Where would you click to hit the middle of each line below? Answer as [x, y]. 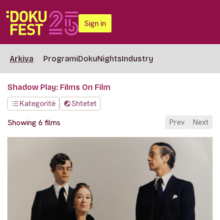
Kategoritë [37, 103]
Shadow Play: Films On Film [59, 87]
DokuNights [100, 59]
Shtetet [84, 103]
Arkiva [22, 58]
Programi [61, 59]
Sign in [95, 23]
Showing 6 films [34, 122]
